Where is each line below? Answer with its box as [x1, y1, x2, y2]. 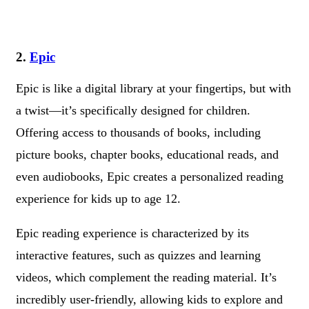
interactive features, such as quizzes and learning [16, 248, 261, 263]
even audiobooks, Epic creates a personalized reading [16, 170, 283, 184]
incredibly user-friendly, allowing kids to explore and [16, 292, 283, 307]
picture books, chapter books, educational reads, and [16, 148, 279, 162]
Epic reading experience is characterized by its [16, 226, 249, 241]
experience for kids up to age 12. [16, 192, 181, 206]
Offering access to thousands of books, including [16, 126, 261, 140]
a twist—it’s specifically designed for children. [16, 103, 250, 118]
